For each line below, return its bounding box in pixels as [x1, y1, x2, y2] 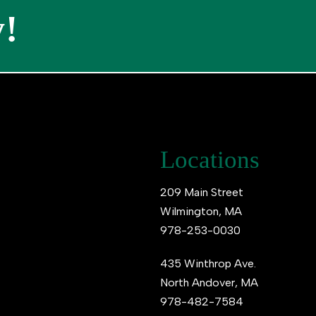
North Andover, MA [159, 276, 258, 289]
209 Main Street [159, 186, 243, 199]
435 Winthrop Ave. [159, 257, 256, 270]
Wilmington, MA [159, 205, 242, 218]
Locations [159, 146, 260, 174]
